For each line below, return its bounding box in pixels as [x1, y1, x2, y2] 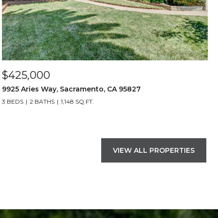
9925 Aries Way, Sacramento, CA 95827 [2, 85, 141, 93]
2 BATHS [30, 98, 54, 105]
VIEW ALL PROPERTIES [113, 146, 195, 155]
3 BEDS [2, 98, 23, 105]
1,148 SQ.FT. [61, 98, 94, 105]
